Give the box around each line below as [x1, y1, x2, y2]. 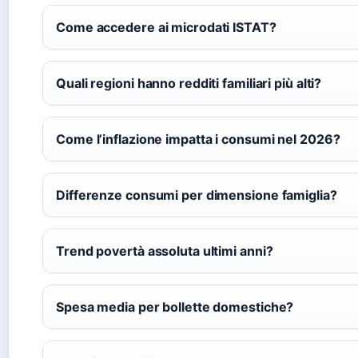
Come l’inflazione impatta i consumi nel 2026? [56, 130, 340, 147]
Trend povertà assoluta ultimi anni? [56, 242, 273, 259]
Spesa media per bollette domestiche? [56, 298, 294, 315]
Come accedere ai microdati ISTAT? [56, 18, 276, 35]
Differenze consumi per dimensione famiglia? [56, 186, 337, 203]
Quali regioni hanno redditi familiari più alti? [56, 74, 322, 91]
